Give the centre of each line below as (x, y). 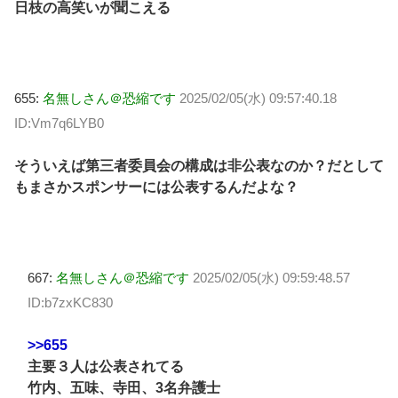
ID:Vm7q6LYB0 (59, 123)
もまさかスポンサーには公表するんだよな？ (156, 187)
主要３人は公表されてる (106, 366)
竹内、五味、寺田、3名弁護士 (124, 387)
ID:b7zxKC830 (70, 302)
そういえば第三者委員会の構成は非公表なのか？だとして (199, 166)
